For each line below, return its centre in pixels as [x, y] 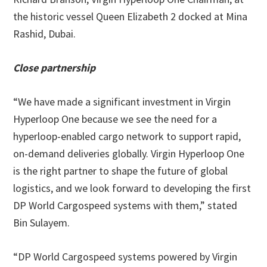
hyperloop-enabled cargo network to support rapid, [127, 136]
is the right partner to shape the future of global [121, 171]
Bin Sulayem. [42, 223]
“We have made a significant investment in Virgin [122, 102]
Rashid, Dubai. [45, 34]
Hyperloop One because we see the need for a [115, 119]
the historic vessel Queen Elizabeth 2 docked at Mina [131, 16]
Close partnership [56, 68]
